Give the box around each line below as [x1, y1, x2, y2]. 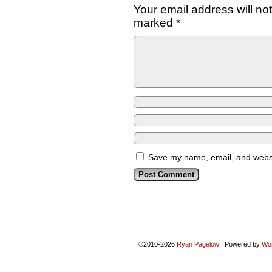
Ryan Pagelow [176, 240, 219, 248]
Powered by [222, 240, 262, 248]
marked [134, 16, 176, 29]
